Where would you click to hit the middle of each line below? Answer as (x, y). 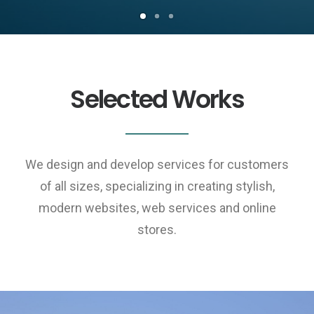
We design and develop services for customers (157, 164)
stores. (157, 230)
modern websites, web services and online (157, 208)
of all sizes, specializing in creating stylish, (157, 186)
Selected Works (157, 99)
